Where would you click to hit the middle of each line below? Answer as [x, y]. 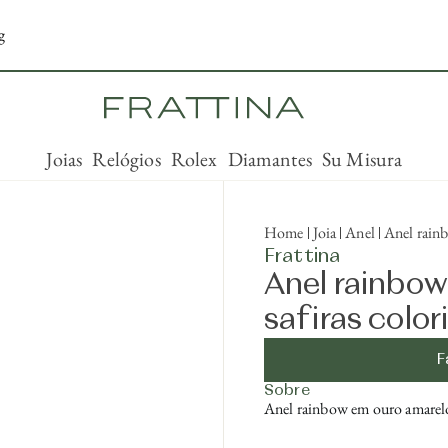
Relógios [126, 159]
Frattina [302, 256]
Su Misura [362, 159]
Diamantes [269, 159]
